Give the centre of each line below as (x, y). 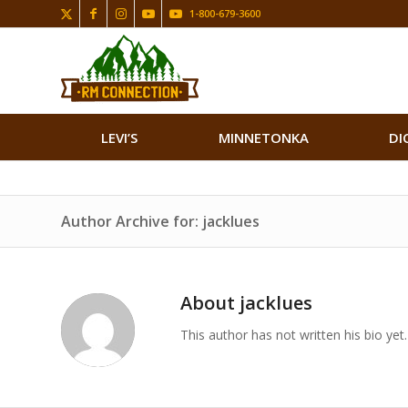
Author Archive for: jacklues (160, 221)
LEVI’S (120, 138)
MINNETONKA (263, 138)
